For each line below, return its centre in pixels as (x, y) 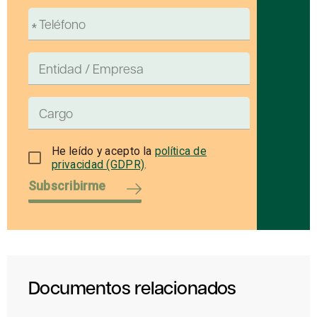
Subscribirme (67, 185)
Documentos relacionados (132, 287)
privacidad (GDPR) (98, 164)
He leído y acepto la (103, 151)
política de (181, 151)
